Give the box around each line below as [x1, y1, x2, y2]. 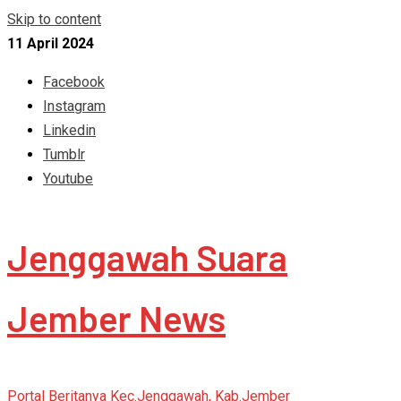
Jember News [7, 296, 226, 339]
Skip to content [7, 11, 101, 28]
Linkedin [43, 122, 96, 139]
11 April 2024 [7, 35, 94, 52]
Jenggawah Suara [7, 235, 287, 278]
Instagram [43, 98, 106, 115]
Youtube [43, 170, 93, 187]
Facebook [43, 73, 105, 90]
